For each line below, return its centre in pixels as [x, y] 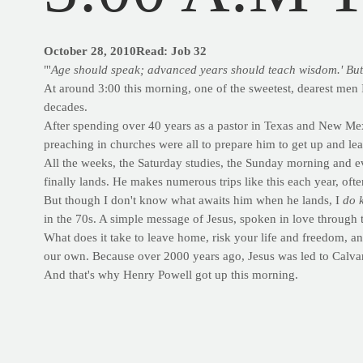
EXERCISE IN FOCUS [105, 312]
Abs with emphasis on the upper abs [192, 350]
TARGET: [72, 350]
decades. [65, 107]
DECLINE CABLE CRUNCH [123, 331]
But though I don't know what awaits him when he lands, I [193, 201]
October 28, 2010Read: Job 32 [125, 51]
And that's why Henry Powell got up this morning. [171, 275]
